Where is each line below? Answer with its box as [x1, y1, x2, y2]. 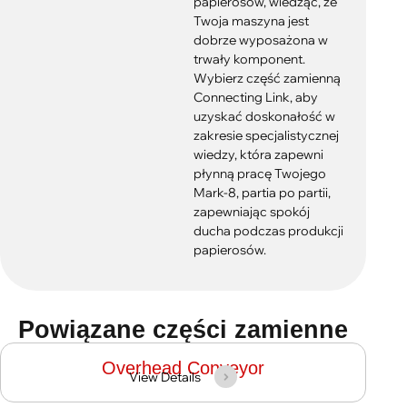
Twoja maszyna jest [193, 13, 309, 29]
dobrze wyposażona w [193, 32, 328, 48]
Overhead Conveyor [102, 358, 265, 378]
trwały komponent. [193, 51, 305, 67]
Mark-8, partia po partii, [193, 184, 331, 201]
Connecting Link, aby [193, 89, 318, 105]
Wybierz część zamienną [193, 70, 341, 86]
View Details [129, 368, 202, 385]
